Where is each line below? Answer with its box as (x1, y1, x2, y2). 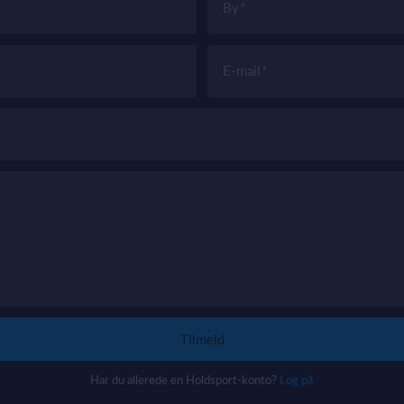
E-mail (223, 62, 261, 79)
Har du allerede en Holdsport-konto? (90, 372, 280, 388)
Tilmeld (179, 331, 225, 348)
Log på (280, 372, 314, 388)
